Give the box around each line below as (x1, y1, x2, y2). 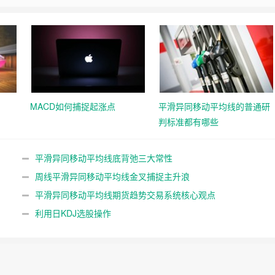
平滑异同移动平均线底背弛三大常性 (34, 152, 172, 164)
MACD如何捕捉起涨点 (30, 100, 115, 112)
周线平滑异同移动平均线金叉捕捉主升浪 (34, 170, 190, 182)
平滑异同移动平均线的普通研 (158, 100, 270, 112)
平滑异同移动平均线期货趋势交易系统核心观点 (34, 188, 215, 201)
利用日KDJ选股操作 (34, 207, 111, 219)
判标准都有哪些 (158, 115, 219, 128)
